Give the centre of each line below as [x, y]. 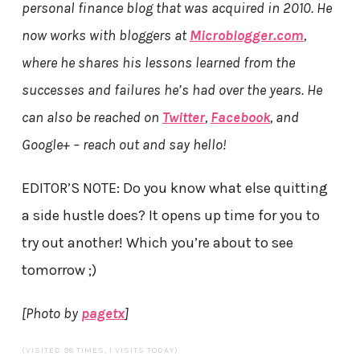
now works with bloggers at [105, 35]
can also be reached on [92, 117]
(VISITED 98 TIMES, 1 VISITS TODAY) [100, 350]
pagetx [102, 313]
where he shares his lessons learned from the [158, 62]
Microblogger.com [246, 35]
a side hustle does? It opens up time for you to [170, 215]
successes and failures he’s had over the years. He [172, 90]
